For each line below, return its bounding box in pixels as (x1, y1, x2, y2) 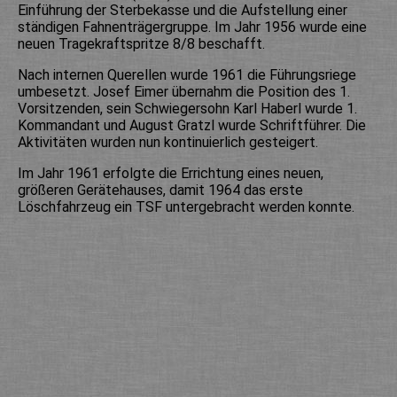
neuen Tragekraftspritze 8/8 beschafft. (18, 35, 265, 53)
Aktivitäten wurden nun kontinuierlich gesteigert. (18, 134, 318, 152)
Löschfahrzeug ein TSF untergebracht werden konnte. (18, 198, 354, 216)
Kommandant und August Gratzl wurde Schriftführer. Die (18, 117, 366, 135)
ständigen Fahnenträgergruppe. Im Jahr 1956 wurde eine (18, 19, 367, 36)
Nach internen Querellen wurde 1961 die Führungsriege (18, 66, 356, 84)
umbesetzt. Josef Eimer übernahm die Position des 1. (18, 83, 350, 101)
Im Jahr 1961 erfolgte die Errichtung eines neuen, (18, 165, 323, 183)
